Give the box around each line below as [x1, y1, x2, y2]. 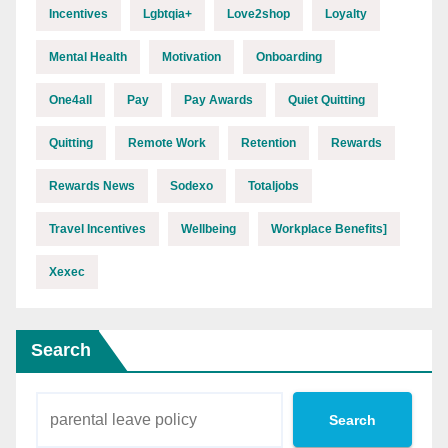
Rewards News [49, 179, 135, 194]
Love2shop [227, 7, 290, 22]
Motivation [162, 50, 221, 65]
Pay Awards [184, 93, 253, 108]
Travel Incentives [49, 222, 146, 237]
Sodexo [170, 179, 213, 194]
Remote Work [128, 136, 206, 151]
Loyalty [325, 7, 367, 22]
